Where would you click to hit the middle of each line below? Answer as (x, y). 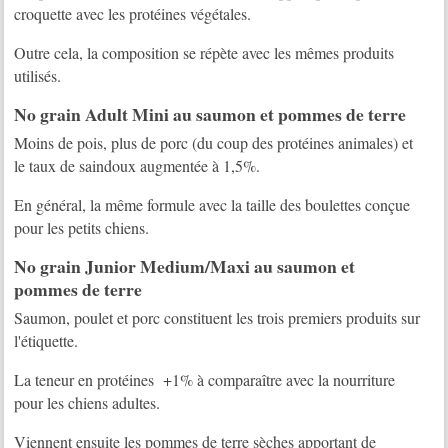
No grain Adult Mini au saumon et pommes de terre (210, 113)
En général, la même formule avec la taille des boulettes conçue (212, 205)
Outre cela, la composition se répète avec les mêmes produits (204, 52)
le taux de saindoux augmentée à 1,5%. (137, 166)
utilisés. (38, 75)
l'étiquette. (46, 341)
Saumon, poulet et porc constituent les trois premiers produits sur (217, 318)
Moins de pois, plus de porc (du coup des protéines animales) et (214, 143)
